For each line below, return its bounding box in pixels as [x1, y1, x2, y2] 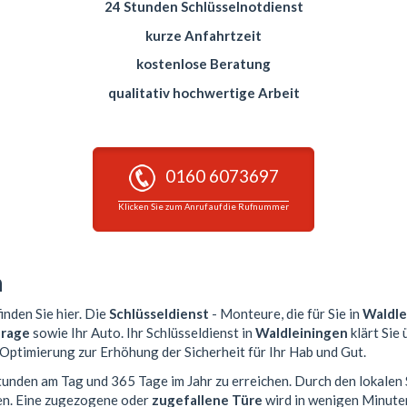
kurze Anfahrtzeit [145, 26, 262, 44]
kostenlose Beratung [136, 55, 271, 73]
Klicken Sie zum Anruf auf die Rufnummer [118, 201, 289, 212]
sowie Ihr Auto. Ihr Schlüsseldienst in [30, 324, 255, 342]
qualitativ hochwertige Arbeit [107, 84, 300, 101]
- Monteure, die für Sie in [209, 305, 362, 323]
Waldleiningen [255, 324, 348, 342]
